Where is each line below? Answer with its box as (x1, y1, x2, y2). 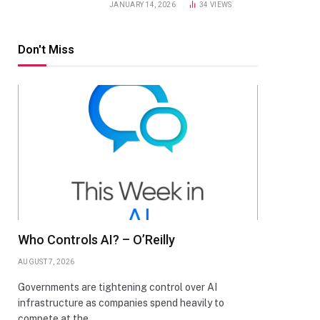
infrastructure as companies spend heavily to (18, 297, 224, 309)
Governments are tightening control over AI (18, 281, 217, 293)
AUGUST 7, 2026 (18, 258, 75, 266)
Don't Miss (18, 43, 74, 56)
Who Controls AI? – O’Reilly (18, 232, 175, 247)
